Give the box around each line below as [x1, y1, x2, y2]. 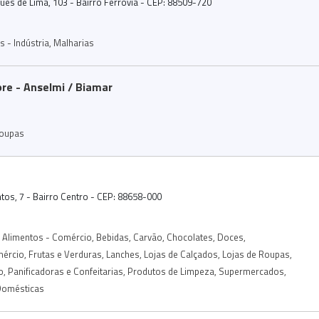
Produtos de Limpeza [127, 263, 214, 278]
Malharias [53, 35, 94, 50]
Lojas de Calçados [144, 246, 218, 261]
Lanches [106, 246, 140, 261]
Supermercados [219, 263, 284, 278]
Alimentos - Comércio [2, 229, 92, 244]
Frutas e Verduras [28, 246, 102, 261]
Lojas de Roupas [222, 246, 290, 261]
